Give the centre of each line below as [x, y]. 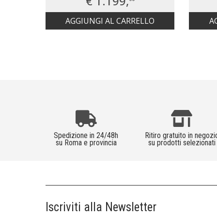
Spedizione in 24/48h [86, 136]
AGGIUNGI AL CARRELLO [110, 21]
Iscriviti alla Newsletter [101, 207]
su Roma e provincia [86, 143]
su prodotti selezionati [182, 143]
